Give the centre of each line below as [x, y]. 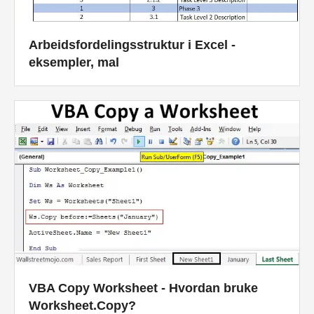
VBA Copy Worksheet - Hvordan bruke [143, 288]
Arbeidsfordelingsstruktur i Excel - [132, 45]
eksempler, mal [74, 63]
